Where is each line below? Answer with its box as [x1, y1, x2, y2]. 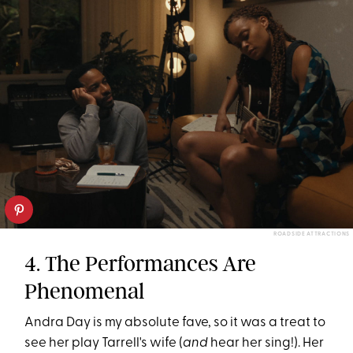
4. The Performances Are [24, 251, 257, 277]
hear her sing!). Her [208, 336, 325, 351]
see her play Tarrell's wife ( [24, 336, 184, 351]
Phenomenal [24, 278, 145, 305]
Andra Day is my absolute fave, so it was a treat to [24, 316, 326, 330]
